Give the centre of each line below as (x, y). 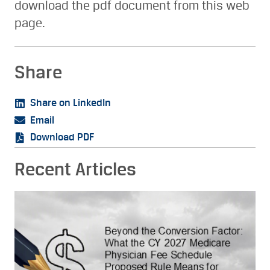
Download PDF (62, 138)
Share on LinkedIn (71, 103)
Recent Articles (75, 170)
